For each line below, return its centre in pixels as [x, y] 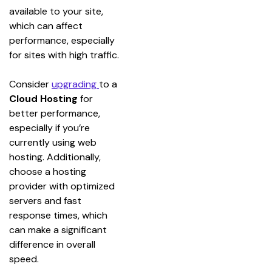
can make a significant [59, 229]
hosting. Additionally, [56, 157]
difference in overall [53, 244]
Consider [30, 84]
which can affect [47, 25]
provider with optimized [63, 186]
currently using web [54, 142]
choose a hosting [49, 171]
